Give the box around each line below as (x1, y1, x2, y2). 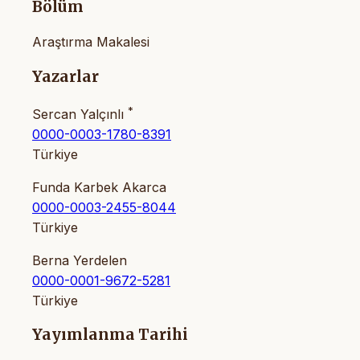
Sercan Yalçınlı (32, 105, 128, 122)
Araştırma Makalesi (32, 33, 149, 50)
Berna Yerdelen (32, 252, 127, 268)
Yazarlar (32, 67, 99, 86)
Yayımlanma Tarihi (32, 325, 188, 345)
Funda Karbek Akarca (32, 178, 166, 195)
